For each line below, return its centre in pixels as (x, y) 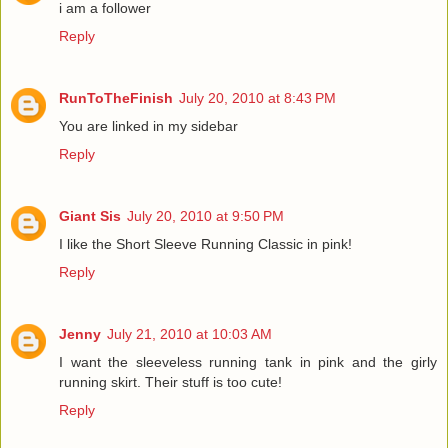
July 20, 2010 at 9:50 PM (205, 216)
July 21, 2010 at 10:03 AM (189, 334)
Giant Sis (90, 216)
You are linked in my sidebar (148, 126)
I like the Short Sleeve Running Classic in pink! (205, 244)
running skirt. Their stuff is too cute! (170, 382)
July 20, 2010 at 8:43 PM (257, 98)
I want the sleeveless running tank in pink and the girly (248, 362)
